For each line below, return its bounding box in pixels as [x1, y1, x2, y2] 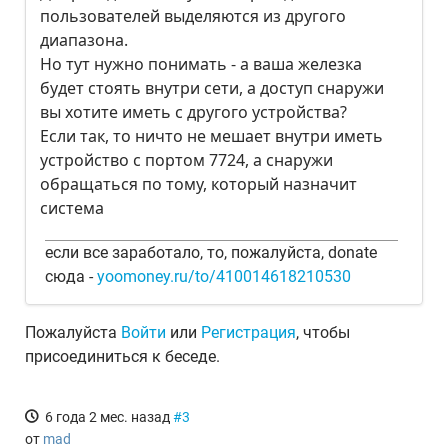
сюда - [45, 267, 97, 286]
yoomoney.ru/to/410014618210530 [97, 267, 351, 286]
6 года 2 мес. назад [45, 409, 171, 425]
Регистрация [201, 323, 296, 342]
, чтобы [296, 323, 350, 342]
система [40, 197, 104, 219]
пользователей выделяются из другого [40, 5, 346, 27]
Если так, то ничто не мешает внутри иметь [40, 125, 383, 147]
